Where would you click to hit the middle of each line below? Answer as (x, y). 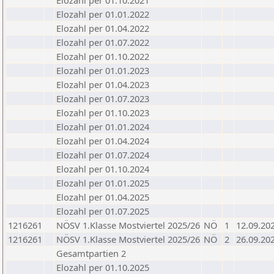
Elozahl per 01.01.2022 (103, 14)
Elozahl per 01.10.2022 (103, 56)
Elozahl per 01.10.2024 (103, 169)
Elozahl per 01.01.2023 (103, 70)
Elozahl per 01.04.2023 (103, 84)
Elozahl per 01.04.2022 (103, 28)
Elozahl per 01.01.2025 (103, 183)
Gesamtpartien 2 (91, 253)
